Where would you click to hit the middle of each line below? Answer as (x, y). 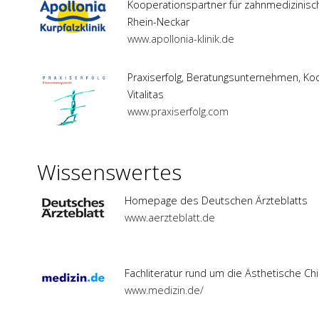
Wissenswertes (109, 172)
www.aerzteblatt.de (170, 218)
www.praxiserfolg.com (178, 112)
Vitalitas (146, 95)
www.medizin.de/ (164, 291)
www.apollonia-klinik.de (181, 39)
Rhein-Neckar (158, 22)
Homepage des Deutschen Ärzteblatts (216, 201)
